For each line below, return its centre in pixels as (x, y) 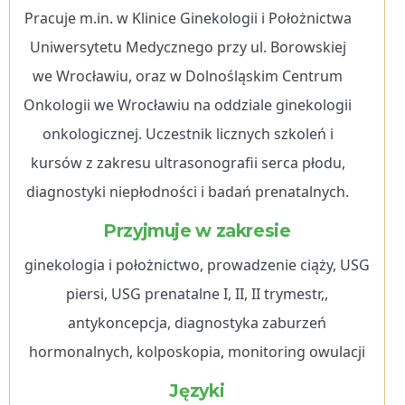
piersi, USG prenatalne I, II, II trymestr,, (197, 293)
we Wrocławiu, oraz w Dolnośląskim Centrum (188, 75)
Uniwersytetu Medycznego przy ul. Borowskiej (188, 47)
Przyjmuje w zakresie (197, 230)
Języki (197, 390)
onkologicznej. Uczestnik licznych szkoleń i (188, 133)
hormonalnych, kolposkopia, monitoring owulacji (197, 351)
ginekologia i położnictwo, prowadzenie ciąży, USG (197, 264)
